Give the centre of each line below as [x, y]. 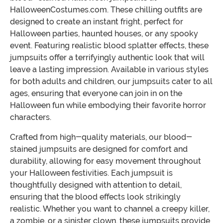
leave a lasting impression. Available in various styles [109, 70]
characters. [31, 117]
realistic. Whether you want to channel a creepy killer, [110, 209]
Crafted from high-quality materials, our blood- [101, 137]
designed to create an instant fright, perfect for [97, 22]
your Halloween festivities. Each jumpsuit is [91, 173]
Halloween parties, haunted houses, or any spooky [104, 34]
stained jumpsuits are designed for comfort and [99, 149]
